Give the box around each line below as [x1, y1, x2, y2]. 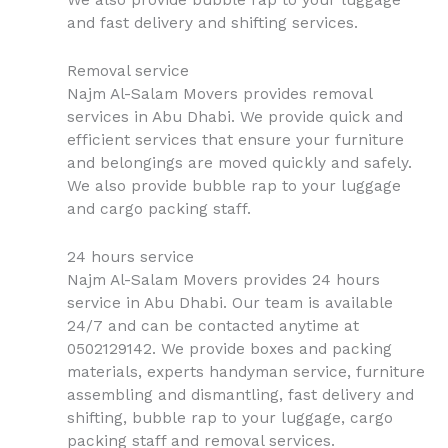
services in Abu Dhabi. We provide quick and [66, 107, 403, 126]
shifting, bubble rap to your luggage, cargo [66, 408, 393, 427]
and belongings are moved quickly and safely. [66, 153, 412, 172]
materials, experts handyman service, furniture [66, 362, 425, 381]
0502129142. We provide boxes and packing [66, 339, 392, 358]
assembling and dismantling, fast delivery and [66, 385, 414, 404]
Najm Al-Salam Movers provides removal [66, 84, 372, 103]
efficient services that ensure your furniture [66, 130, 404, 149]
